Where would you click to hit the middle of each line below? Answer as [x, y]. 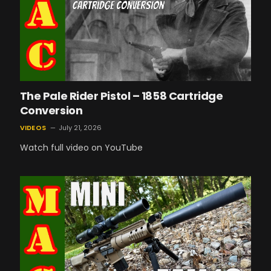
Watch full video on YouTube [81, 148]
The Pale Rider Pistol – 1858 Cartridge [121, 96]
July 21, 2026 [80, 128]
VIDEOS [33, 128]
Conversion [51, 111]
